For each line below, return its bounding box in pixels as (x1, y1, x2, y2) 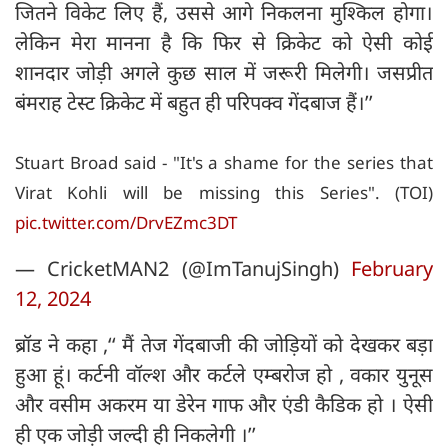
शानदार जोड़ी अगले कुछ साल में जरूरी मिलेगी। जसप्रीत (15, 58, 433, 86)
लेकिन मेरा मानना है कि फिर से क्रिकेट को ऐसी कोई (15, 28, 433, 56)
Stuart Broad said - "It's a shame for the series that (15, 150, 433, 174)
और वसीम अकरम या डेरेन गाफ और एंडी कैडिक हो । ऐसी (15, 390, 433, 418)
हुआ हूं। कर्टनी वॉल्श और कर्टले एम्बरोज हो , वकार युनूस (15, 360, 433, 388)
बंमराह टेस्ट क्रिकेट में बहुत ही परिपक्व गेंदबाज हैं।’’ (15, 88, 373, 116)
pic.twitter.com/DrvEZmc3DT (15, 210, 237, 234)
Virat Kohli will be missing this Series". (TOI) (15, 180, 433, 204)
